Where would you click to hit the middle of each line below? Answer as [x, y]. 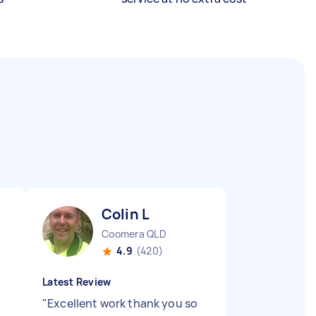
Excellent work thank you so [123, 303]
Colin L [126, 214]
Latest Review [77, 282]
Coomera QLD [134, 234]
